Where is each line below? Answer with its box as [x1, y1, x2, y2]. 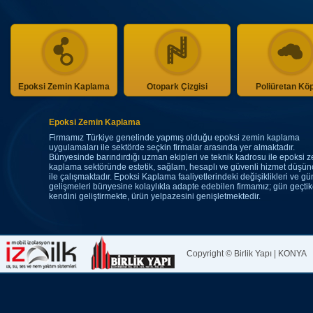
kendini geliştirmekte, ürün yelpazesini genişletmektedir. [49, 191, 261, 201]
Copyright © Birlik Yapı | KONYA [187, 249, 307, 259]
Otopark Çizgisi [146, 82, 208, 92]
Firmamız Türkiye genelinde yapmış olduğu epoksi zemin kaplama [49, 133, 300, 143]
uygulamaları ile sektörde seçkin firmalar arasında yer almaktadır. [49, 143, 295, 152]
